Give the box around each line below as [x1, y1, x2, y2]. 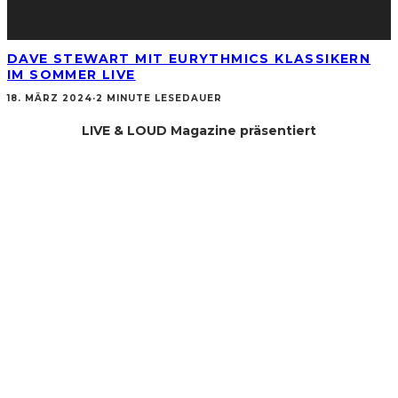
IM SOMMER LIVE [7, 66, 136, 83]
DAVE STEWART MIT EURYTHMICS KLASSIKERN [7, 50, 371, 67]
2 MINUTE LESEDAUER [96, 92, 222, 105]
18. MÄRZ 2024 [7, 92, 92, 105]
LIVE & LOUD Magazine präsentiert [82, 123, 316, 139]
